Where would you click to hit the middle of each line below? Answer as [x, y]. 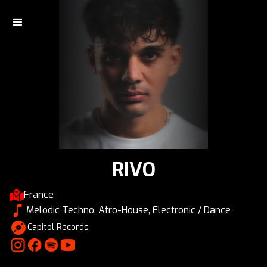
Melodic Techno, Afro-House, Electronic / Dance [128, 210]
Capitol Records [58, 227]
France [39, 195]
